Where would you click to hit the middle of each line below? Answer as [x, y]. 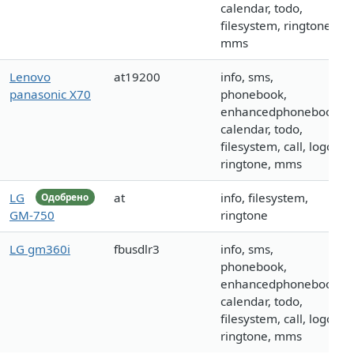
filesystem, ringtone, [277, 26]
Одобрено [65, 197]
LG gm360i [40, 249]
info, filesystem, [264, 198]
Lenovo [30, 77]
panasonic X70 [50, 94]
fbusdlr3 [137, 249]
